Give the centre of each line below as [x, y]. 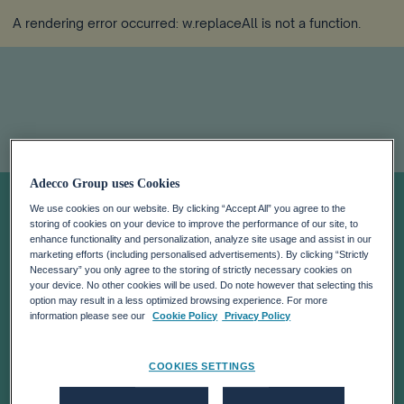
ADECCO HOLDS [191, 208]
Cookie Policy [185, 316]
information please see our [89, 316]
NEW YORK [135, 359]
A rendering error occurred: [97, 23]
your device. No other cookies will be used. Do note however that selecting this [202, 285]
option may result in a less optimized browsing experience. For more [179, 301]
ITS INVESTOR [165, 258]
